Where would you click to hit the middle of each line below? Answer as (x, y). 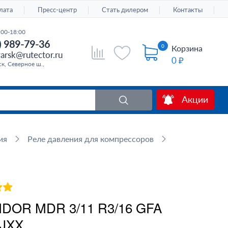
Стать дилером (125, 9)
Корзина (187, 48)
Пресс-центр (58, 9)
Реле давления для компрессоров (90, 139)
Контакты (188, 9)
